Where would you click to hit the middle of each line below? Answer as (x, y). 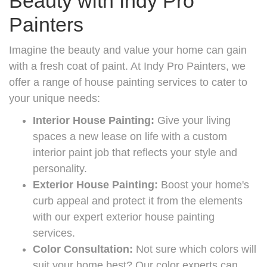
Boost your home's (204, 184)
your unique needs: (55, 98)
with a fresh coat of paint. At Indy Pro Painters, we (127, 66)
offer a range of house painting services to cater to (128, 82)
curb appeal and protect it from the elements (138, 201)
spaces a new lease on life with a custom (130, 136)
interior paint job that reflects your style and (135, 152)
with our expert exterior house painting (124, 217)
